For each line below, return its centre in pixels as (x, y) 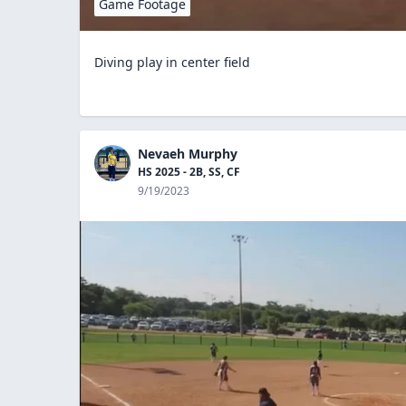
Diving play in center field (172, 62)
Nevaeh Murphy (188, 153)
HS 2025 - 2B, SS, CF (189, 171)
